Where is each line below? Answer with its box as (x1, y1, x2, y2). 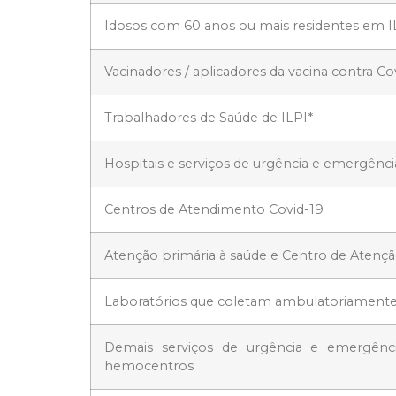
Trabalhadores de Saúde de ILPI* (104, 110, 313, 126)
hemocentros (104, 358, 194, 375)
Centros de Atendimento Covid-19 (104, 202, 324, 218)
